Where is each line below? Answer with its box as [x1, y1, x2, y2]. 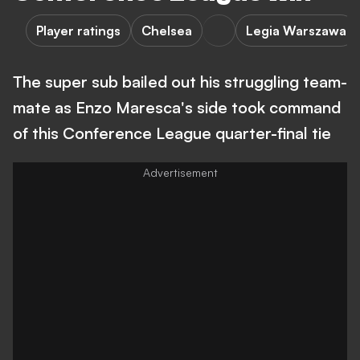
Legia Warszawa [246, 22, 346, 39]
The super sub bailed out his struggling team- [13, 72, 347, 92]
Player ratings [36, 22, 121, 39]
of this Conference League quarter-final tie [13, 123, 331, 143]
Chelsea [141, 22, 192, 39]
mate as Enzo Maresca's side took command [13, 97, 341, 117]
